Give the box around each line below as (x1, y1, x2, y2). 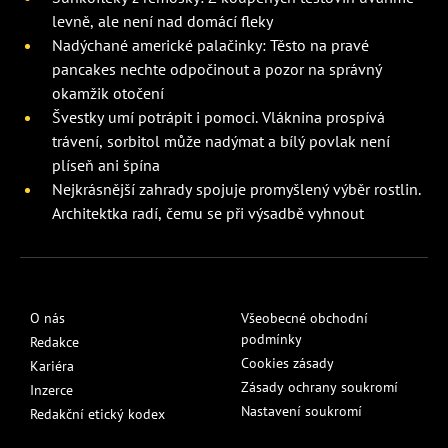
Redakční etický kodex (30, 405, 165, 424)
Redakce (30, 333, 79, 352)
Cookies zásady (241, 354, 334, 373)
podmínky (241, 330, 302, 349)
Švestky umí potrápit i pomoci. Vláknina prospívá (52, 107, 385, 128)
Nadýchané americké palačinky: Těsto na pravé (52, 35, 369, 56)
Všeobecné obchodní (241, 309, 368, 328)
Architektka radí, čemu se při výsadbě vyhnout (52, 203, 364, 224)
